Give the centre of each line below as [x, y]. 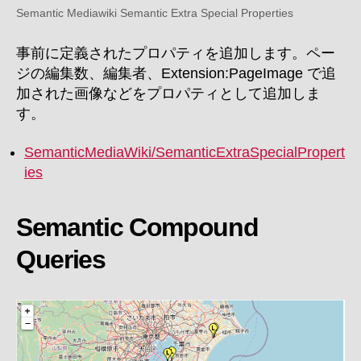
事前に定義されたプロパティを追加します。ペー [176, 54]
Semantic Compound [137, 227]
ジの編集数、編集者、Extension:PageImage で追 [176, 74]
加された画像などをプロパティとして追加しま [168, 94]
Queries [61, 259]
